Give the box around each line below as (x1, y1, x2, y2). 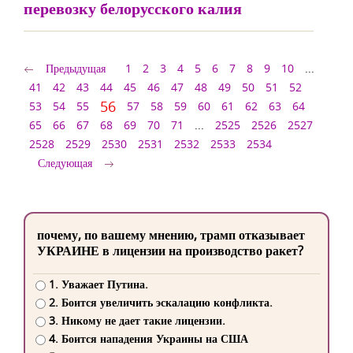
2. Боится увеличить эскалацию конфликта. (48, 295, 273, 310)
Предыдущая (46, 61, 106, 76)
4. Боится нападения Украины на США (48, 331, 248, 347)
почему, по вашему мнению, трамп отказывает (37, 226, 305, 243)
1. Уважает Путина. (48, 277, 148, 292)
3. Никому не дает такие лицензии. (48, 313, 225, 329)
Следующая (38, 155, 92, 170)
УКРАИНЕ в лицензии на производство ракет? (37, 242, 303, 259)
